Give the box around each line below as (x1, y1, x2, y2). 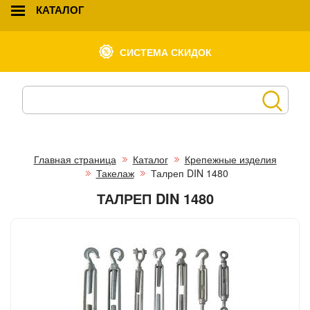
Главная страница (33, 152, 116, 166)
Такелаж (95, 165, 134, 180)
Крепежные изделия (184, 152, 277, 166)
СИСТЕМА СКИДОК (120, 44, 212, 59)
